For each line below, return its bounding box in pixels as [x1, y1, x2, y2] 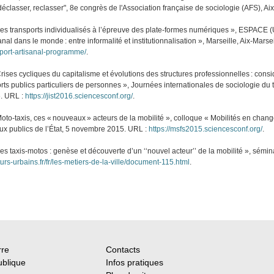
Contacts [105, 245, 140, 255]
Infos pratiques [105, 257, 163, 268]
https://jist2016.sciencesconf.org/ [25, 92, 133, 101]
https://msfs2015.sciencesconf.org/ [149, 125, 263, 134]
